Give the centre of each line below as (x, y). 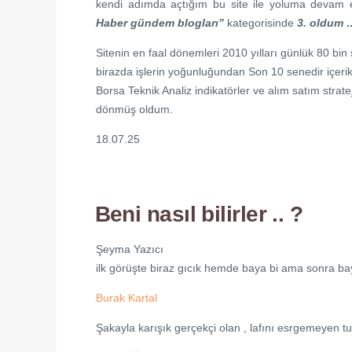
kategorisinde (262, 23)
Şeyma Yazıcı (130, 249)
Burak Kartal (126, 298)
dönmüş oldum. (134, 109)
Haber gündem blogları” (161, 23)
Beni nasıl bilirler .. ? (199, 214)
